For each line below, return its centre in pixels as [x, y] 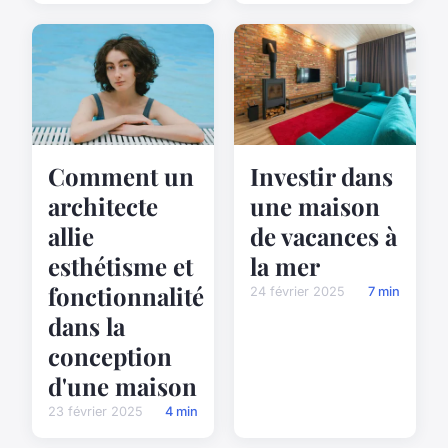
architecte [103, 206]
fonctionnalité [126, 296]
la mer [285, 266]
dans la [86, 326]
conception [110, 356]
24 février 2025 [297, 292]
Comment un [121, 176]
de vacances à [323, 236]
